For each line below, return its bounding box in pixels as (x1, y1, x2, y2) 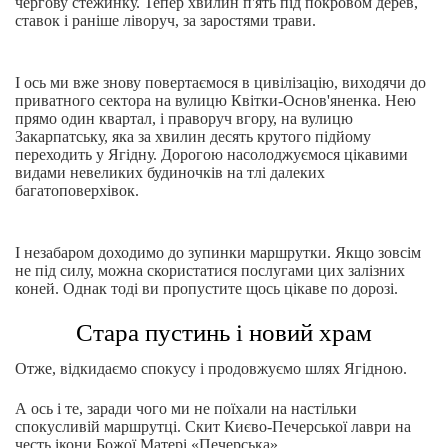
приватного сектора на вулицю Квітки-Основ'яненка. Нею (15, 92, 416, 109)
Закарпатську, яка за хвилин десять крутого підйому (15, 128, 371, 145)
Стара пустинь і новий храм (76, 319, 372, 346)
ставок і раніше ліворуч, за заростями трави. (15, 12, 316, 29)
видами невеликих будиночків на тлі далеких (15, 164, 325, 181)
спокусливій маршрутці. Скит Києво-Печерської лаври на (15, 418, 411, 435)
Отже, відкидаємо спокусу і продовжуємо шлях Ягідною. (15, 360, 407, 377)
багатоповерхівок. (15, 182, 139, 199)
